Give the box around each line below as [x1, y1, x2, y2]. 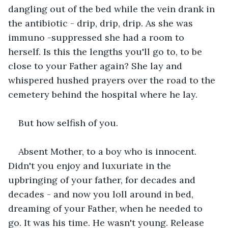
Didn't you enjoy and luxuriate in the [8, 159, 174, 172]
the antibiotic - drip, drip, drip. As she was [8, 17, 195, 29]
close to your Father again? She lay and [8, 60, 185, 72]
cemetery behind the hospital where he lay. [8, 88, 197, 100]
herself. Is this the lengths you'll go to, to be [8, 45, 205, 58]
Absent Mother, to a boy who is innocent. [18, 145, 199, 157]
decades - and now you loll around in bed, [8, 188, 196, 200]
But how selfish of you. [18, 117, 118, 129]
